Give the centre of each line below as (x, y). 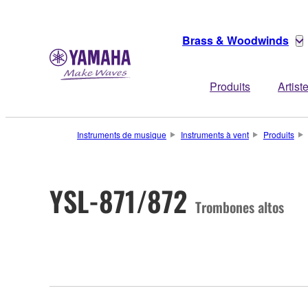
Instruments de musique (122, 134)
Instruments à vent (214, 134)
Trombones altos (240, 207)
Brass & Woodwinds (235, 40)
